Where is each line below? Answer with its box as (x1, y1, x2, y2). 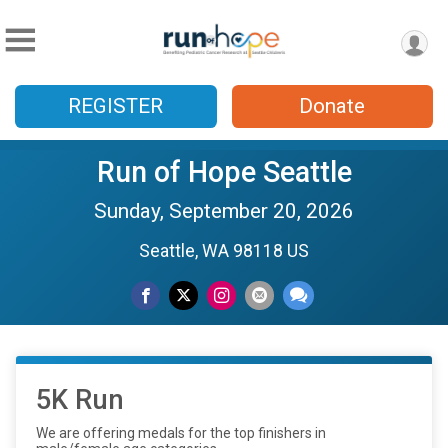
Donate (299, 94, 366, 118)
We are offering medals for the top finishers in (36, 425, 326, 441)
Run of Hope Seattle (96, 155, 352, 189)
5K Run (36, 384, 124, 416)
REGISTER (68, 94, 164, 118)
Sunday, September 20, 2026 (94, 199, 354, 223)
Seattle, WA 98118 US (139, 241, 309, 261)
